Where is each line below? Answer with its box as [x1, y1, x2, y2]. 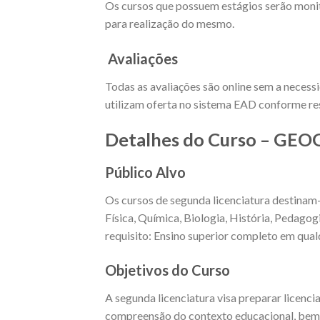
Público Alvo [105, 163, 186, 181]
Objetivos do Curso [105, 261, 230, 279]
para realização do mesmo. [105, 16, 234, 31]
